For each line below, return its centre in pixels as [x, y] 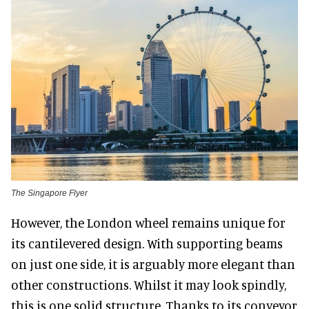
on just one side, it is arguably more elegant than [153, 263]
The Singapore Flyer [49, 193]
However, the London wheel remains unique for [148, 222]
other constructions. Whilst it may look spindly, [149, 284]
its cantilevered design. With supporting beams [147, 243]
